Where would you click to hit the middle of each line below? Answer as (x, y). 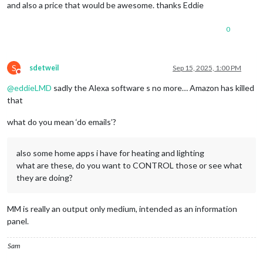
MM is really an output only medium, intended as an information (122, 208)
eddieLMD (33, 87)
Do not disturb (40, 76)
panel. (18, 221)
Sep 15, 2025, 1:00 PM (207, 68)
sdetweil (44, 68)
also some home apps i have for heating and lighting (110, 153)
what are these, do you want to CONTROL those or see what (129, 165)
